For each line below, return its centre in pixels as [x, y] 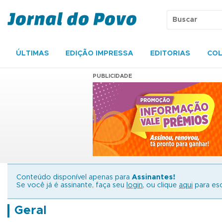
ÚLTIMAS [32, 54]
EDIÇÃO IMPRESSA [100, 54]
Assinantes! [154, 177]
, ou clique [161, 185]
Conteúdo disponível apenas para [74, 177]
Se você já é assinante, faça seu [71, 185]
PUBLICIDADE [112, 76]
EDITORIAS [170, 54]
